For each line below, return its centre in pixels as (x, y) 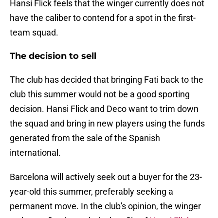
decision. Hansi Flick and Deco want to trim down (104, 109)
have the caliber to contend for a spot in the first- (103, 18)
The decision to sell (53, 56)
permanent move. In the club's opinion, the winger (105, 206)
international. (35, 153)
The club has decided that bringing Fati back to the (107, 80)
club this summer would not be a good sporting (100, 94)
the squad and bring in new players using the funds (107, 124)
